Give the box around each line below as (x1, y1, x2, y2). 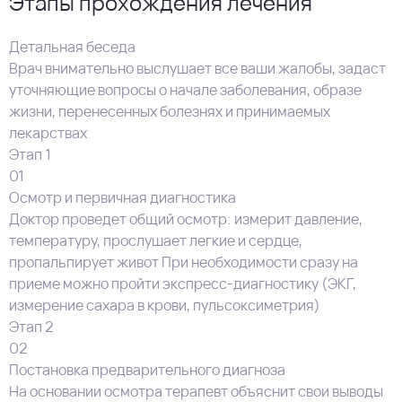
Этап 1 (9, 144, 51, 164)
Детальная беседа (9, 37, 135, 57)
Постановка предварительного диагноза (9, 360, 285, 380)
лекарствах (9, 123, 87, 143)
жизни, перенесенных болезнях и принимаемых (9, 101, 330, 121)
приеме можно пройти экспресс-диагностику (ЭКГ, (9, 274, 356, 293)
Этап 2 (9, 317, 53, 336)
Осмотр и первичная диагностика (9, 188, 236, 207)
